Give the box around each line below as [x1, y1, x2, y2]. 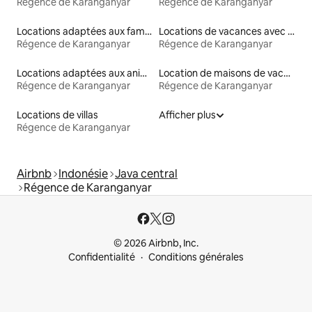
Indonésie [58, 166, 108, 182]
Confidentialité [68, 251, 135, 264]
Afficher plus [159, 109, 216, 122]
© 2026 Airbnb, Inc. [114, 237, 198, 250]
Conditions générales [148, 251, 244, 264]
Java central [115, 166, 178, 182]
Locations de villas [17, 109, 98, 122]
